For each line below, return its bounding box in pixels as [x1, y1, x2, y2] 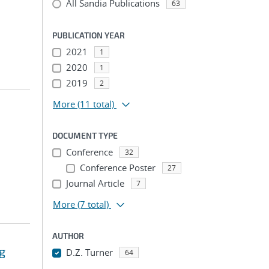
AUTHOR [52, 231, 84, 241]
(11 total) [77, 98, 114, 110]
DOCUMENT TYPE [52, 130, 118, 141]
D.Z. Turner [65, 246, 113, 258]
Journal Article [65, 177, 124, 189]
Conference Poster [79, 162, 156, 174]
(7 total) [77, 198, 109, 210]
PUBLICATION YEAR [52, 30, 125, 40]
